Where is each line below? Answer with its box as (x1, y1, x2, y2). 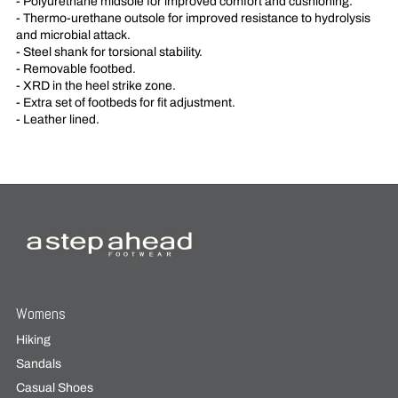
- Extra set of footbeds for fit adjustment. (15, 95, 235, 109)
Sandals (15, 356, 61, 370)
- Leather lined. (15, 112, 99, 126)
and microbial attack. (15, 28, 131, 42)
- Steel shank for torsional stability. (15, 44, 203, 59)
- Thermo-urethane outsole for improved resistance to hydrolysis (15, 11, 370, 25)
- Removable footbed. (15, 61, 136, 76)
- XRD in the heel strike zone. (15, 78, 176, 92)
